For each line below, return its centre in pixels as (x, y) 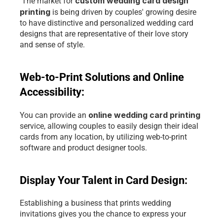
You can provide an (54, 115)
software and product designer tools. (83, 148)
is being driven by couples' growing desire (124, 12)
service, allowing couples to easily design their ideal (109, 126)
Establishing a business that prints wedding (95, 203)
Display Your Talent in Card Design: (105, 180)
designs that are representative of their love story (104, 34)
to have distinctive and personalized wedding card (107, 23)
